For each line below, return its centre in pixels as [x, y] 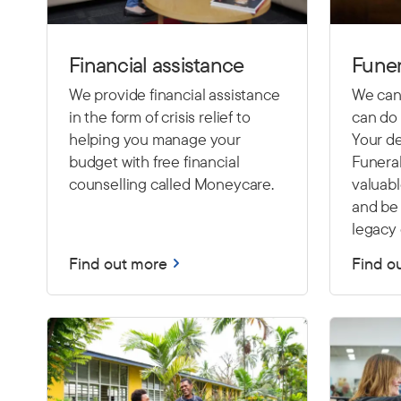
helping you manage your [155, 139]
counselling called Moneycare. [171, 183]
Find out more [118, 263]
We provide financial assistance [175, 94]
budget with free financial [154, 161]
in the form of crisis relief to [160, 116]
